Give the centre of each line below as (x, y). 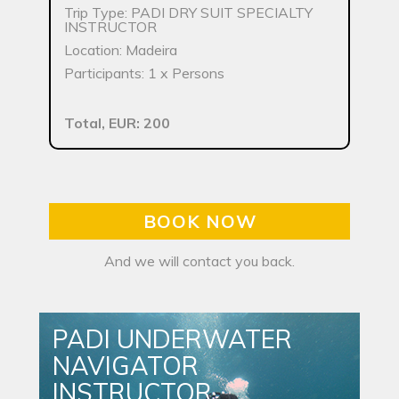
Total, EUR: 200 (117, 123)
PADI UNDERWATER (172, 339)
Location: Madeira (121, 50)
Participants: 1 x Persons (144, 73)
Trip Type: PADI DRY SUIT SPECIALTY (188, 13)
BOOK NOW (199, 222)
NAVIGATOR (126, 366)
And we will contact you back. (199, 261)
